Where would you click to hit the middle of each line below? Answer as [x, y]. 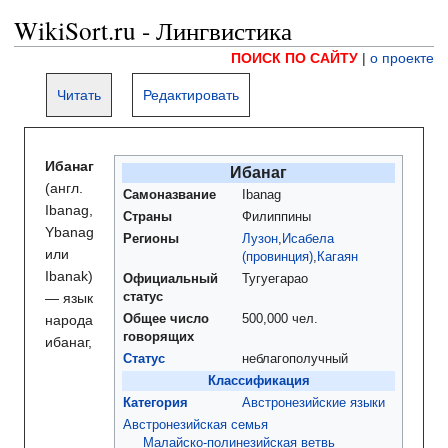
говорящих [158, 337]
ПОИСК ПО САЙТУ [294, 58]
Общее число [166, 319]
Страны [147, 217]
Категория [155, 403]
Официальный [170, 279]
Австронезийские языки [313, 403]
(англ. [64, 188]
